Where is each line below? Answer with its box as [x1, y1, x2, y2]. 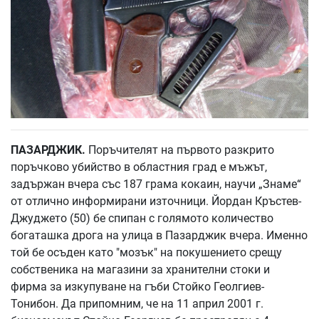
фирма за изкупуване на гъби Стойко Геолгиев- [11, 279, 264, 293]
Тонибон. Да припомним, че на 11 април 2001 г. [11, 296, 263, 310]
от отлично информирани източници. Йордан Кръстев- [11, 194, 301, 208]
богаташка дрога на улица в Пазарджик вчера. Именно [11, 228, 308, 242]
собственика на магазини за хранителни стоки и [11, 262, 270, 276]
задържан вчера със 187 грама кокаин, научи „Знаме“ [11, 177, 301, 191]
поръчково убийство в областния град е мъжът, [11, 159, 267, 174]
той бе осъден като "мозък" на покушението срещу [11, 245, 282, 259]
